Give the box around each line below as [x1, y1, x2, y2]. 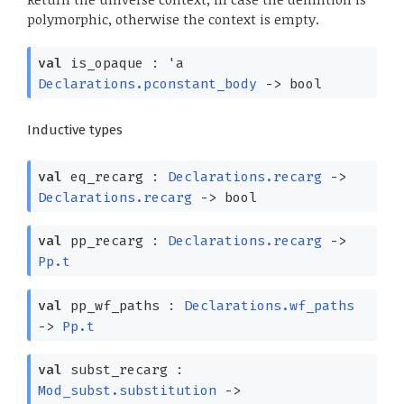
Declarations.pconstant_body [37, 75, 257, 92]
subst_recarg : [61, 362, 184, 379]
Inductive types [27, 122, 123, 139]
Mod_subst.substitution [37, 382, 216, 399]
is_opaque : [61, 54, 168, 71]
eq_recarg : [61, 168, 168, 185]
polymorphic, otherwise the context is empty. [27, 10, 319, 29]
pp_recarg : [61, 233, 168, 250]
